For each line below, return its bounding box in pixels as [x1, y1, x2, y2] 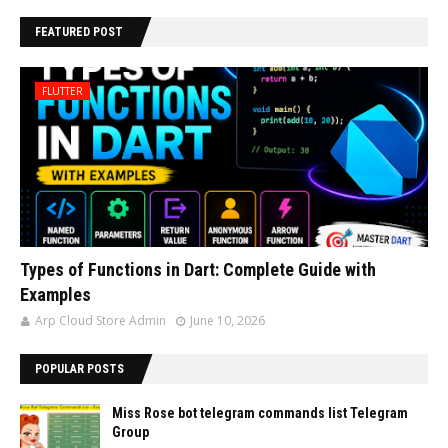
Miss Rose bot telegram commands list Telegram [112, 405, 408, 421]
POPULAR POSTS [35, 362, 124, 376]
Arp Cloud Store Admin [35, 312, 166, 329]
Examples [20, 284, 91, 305]
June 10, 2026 [190, 312, 265, 329]
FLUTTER [42, 84, 83, 98]
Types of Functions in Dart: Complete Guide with [20, 259, 376, 280]
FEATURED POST [35, 25, 123, 39]
